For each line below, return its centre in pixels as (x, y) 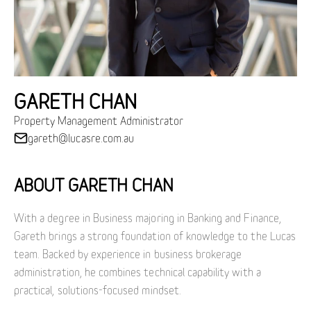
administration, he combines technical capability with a (137, 271)
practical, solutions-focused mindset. (98, 289)
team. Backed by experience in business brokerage (128, 253)
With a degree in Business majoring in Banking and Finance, (148, 217)
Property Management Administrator (99, 120)
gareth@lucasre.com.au (81, 137)
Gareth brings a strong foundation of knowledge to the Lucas (155, 235)
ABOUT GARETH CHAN (94, 184)
